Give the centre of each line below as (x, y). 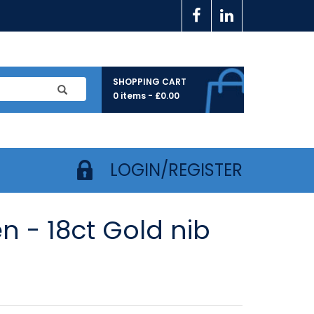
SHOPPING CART (150, 82)
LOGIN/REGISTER (176, 170)
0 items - (134, 96)
